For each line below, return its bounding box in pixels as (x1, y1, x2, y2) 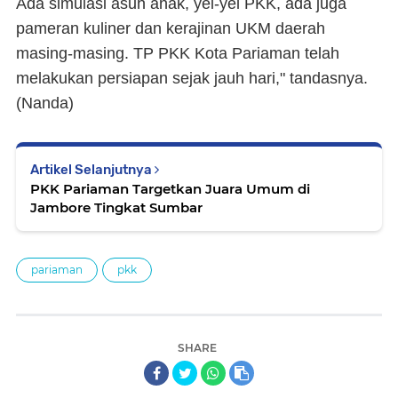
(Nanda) (16, 94, 74, 112)
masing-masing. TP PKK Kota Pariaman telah (16, 44, 339, 62)
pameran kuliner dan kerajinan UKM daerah (16, 20, 325, 37)
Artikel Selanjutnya (30, 162, 155, 178)
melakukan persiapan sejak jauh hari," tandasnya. (16, 69, 368, 87)
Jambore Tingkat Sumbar (30, 199, 203, 216)
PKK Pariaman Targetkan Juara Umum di (30, 180, 310, 197)
